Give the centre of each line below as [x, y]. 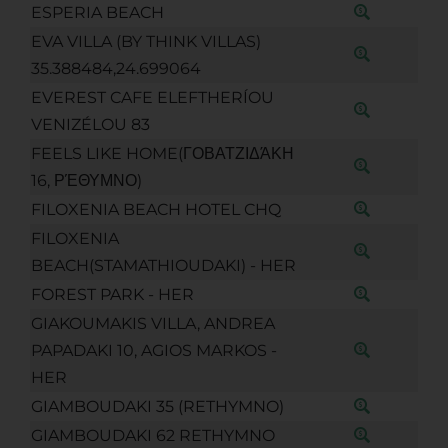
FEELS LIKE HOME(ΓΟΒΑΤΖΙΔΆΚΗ [162, 153]
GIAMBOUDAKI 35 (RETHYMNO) [157, 406]
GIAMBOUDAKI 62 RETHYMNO [152, 435]
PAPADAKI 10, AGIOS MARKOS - [153, 350]
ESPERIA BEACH [97, 12]
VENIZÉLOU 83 [90, 124]
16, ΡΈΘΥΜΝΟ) [86, 180]
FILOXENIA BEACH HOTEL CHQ [155, 209]
